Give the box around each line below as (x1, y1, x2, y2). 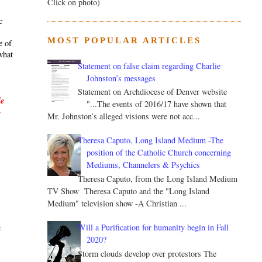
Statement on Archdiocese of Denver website (78, 86, 227, 98)
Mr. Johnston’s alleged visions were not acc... (47, 111, 200, 122)
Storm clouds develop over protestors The (78, 248, 217, 260)
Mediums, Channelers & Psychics (87, 159, 201, 171)
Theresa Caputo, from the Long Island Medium (78, 173, 238, 185)
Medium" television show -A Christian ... (47, 198, 187, 209)
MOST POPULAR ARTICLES (47, 36, 201, 46)
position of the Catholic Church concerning (87, 147, 232, 158)
